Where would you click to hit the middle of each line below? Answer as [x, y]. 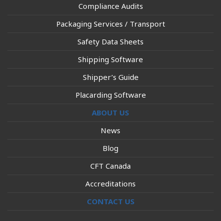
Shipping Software [110, 59]
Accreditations [110, 183]
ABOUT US [110, 112]
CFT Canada [110, 166]
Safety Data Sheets [110, 41]
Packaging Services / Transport [110, 23]
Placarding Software [110, 94]
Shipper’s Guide [110, 77]
